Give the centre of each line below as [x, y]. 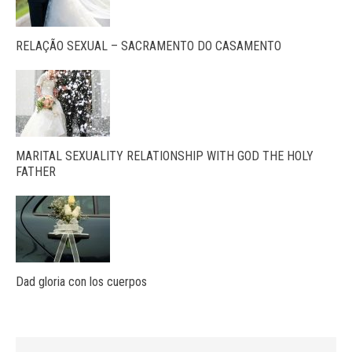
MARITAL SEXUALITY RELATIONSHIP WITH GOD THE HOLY [165, 156]
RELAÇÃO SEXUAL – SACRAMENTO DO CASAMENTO [148, 46]
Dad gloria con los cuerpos [81, 282]
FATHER [36, 172]
